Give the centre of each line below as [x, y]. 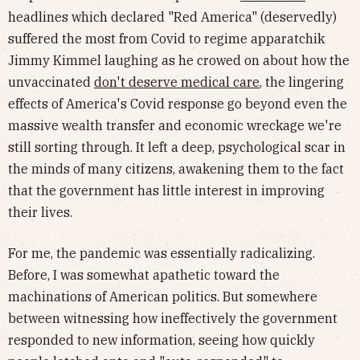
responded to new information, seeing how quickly [162, 340]
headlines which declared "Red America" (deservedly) [172, 16]
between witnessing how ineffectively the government [173, 318]
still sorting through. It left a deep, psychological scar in [177, 147]
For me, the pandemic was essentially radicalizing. [162, 253]
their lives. [40, 212]
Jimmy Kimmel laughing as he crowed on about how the [179, 60]
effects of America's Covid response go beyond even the [178, 103]
